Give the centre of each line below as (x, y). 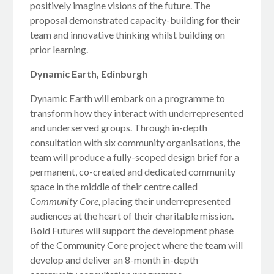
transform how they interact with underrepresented (137, 113)
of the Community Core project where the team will (137, 245)
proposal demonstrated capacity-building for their (135, 20)
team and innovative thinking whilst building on (128, 35)
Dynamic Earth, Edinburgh (89, 74)
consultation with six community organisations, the (135, 143)
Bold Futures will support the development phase (132, 231)
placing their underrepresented (166, 201)
